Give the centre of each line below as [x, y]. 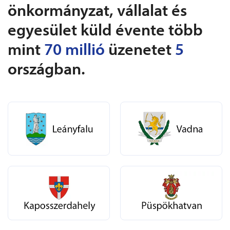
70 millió [74, 49]
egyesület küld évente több [105, 29]
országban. [46, 68]
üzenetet [140, 49]
